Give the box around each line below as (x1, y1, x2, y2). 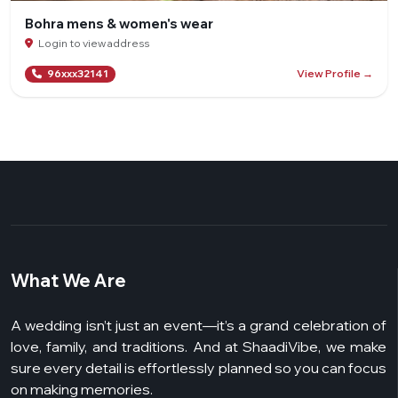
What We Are (11, 268, 126, 291)
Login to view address (36, 36, 149, 50)
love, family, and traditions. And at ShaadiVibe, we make (11, 337, 386, 355)
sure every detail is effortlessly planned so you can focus (11, 358, 386, 377)
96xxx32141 (45, 67, 108, 80)
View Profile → (297, 67, 373, 81)
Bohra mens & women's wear (25, 14, 213, 32)
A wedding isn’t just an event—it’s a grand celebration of (11, 315, 386, 334)
